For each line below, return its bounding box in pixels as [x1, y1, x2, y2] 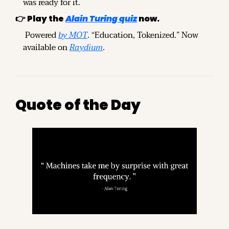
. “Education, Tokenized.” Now [87, 28, 198, 42]
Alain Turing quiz [65, 12, 137, 25]
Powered [23, 28, 58, 42]
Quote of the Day [15, 95, 141, 115]
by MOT [58, 28, 87, 42]
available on [23, 40, 70, 55]
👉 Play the [15, 12, 65, 25]
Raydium [70, 40, 103, 55]
